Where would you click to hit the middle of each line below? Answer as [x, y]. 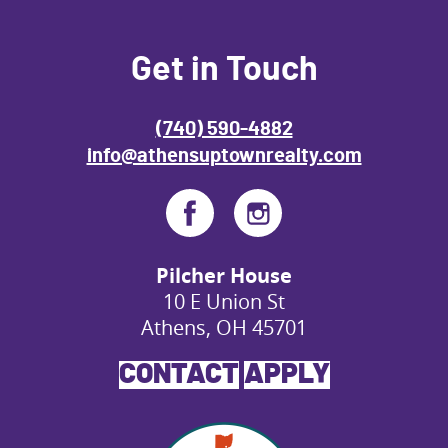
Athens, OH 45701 [224, 328]
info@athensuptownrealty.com [224, 156]
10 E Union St [224, 302]
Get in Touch [224, 70]
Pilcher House [224, 276]
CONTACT [178, 375]
